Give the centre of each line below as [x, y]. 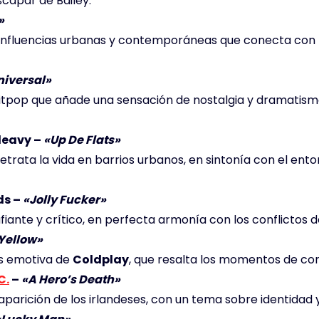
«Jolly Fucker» [64, 200]
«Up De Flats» [82, 140]
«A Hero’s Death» [71, 280]
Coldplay [101, 260]
